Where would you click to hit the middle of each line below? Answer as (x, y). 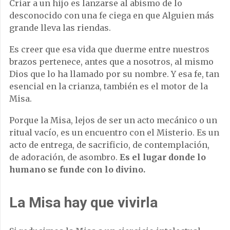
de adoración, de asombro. (64, 157)
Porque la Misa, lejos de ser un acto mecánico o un (113, 120)
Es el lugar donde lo (163, 157)
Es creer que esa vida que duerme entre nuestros (109, 49)
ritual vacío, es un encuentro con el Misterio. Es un (114, 132)
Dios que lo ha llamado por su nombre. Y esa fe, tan (114, 74)
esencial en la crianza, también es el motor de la (109, 86)
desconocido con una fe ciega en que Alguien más (112, 15)
